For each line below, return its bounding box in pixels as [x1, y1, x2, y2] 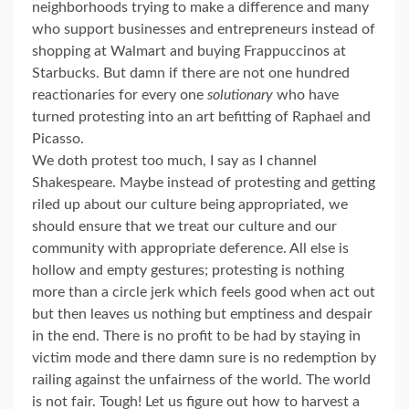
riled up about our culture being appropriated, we [32, 197, 348, 213]
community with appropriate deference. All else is [32, 241, 349, 257]
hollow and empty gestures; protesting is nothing [32, 263, 344, 278]
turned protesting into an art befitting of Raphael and [32, 110, 371, 125]
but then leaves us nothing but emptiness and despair [32, 307, 372, 322]
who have [277, 88, 339, 103]
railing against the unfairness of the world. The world [32, 372, 371, 388]
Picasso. [32, 131, 84, 147]
